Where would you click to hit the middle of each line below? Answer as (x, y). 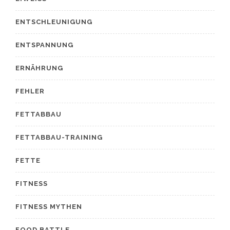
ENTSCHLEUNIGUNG (54, 22)
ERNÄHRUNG (39, 68)
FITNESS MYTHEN (49, 207)
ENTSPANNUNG (44, 45)
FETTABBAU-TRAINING (59, 137)
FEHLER (30, 91)
